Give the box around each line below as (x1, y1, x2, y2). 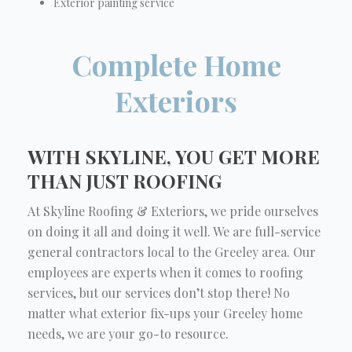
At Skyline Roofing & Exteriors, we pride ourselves (27, 202, 318, 219)
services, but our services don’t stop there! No (27, 284, 290, 301)
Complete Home (71, 45, 281, 83)
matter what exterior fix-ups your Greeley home (27, 304, 302, 321)
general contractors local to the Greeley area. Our (27, 243, 316, 260)
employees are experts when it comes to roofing (27, 263, 303, 280)
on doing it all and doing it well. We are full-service (27, 222, 321, 240)
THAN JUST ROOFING (27, 167, 222, 193)
